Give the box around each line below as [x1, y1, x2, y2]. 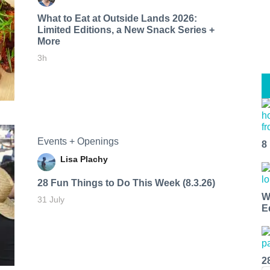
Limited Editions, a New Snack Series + [37, 24, 215, 35]
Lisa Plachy [60, 154, 108, 164]
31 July [37, 194, 64, 204]
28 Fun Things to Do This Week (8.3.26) [37, 177, 215, 188]
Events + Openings [37, 136, 119, 146]
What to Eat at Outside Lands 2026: [37, 13, 197, 24]
